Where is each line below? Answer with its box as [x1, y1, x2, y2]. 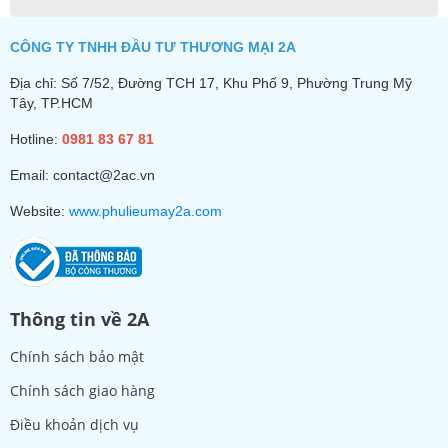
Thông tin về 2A [10, 307, 149, 331]
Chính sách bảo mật [10, 347, 144, 366]
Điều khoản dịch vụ [10, 415, 139, 434]
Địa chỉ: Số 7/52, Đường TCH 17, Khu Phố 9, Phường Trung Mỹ [10, 75, 412, 91]
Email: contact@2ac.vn [10, 167, 155, 183]
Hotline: [10, 131, 62, 147]
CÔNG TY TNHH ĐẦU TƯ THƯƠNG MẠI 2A [10, 39, 296, 55]
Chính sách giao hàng [10, 381, 155, 400]
